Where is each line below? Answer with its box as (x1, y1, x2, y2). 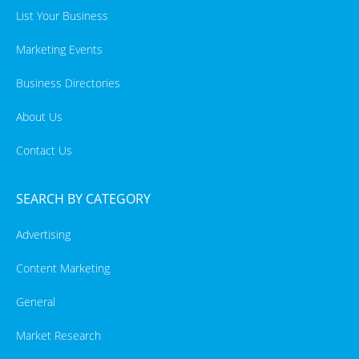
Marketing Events (16, 41, 103, 57)
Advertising (16, 226, 71, 242)
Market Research (16, 327, 101, 343)
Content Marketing (16, 260, 110, 276)
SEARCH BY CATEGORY (16, 189, 151, 208)
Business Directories (16, 75, 120, 91)
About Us (16, 108, 63, 124)
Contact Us (16, 142, 72, 158)
